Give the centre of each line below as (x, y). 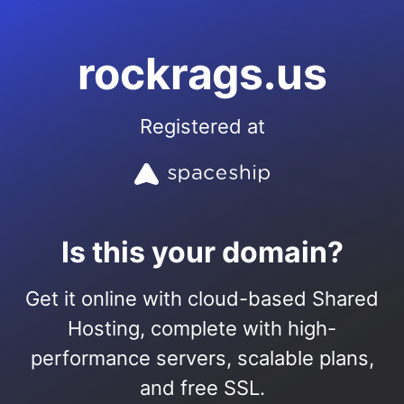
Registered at (202, 126)
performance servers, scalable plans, (202, 358)
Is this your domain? (202, 252)
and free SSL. (202, 388)
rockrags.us (202, 73)
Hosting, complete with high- (202, 328)
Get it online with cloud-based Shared (202, 298)
